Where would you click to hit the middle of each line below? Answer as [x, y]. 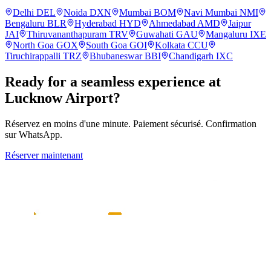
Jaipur [240, 24]
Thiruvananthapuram [67, 34]
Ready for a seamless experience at [113, 81]
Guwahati [155, 34]
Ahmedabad [172, 24]
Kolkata [170, 45]
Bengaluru [25, 24]
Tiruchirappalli [33, 56]
